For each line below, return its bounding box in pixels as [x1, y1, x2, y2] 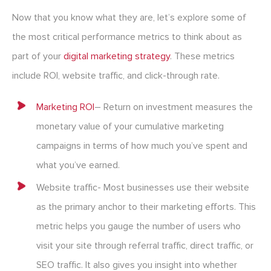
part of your [12, 50, 64, 63]
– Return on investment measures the [94, 101, 253, 114]
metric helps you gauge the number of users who [36, 220, 241, 233]
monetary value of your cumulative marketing [36, 120, 224, 133]
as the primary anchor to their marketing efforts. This [36, 201, 256, 214]
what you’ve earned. [36, 159, 120, 172]
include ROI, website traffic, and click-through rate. [12, 70, 220, 82]
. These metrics [170, 50, 235, 63]
